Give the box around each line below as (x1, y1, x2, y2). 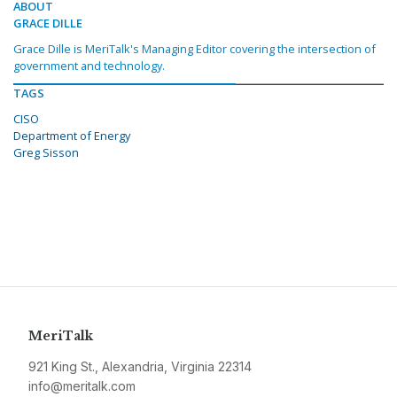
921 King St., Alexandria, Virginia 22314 (28, 359, 252, 375)
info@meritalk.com (28, 378, 136, 394)
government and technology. (13, 58, 165, 74)
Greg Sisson (13, 144, 79, 161)
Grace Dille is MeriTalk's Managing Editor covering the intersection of (13, 41, 376, 58)
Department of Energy (13, 128, 130, 144)
